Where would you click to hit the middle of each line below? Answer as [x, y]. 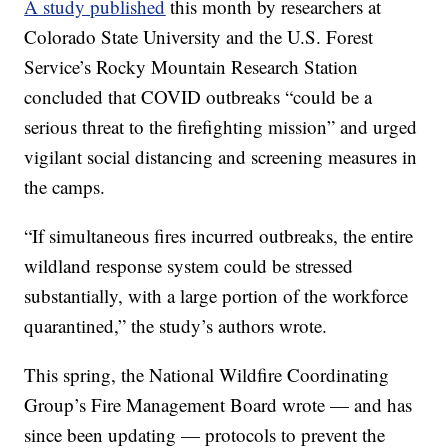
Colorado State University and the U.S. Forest [199, 37]
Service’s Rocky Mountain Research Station [191, 67]
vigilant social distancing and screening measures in [221, 157]
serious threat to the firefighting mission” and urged [221, 127]
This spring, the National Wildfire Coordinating [207, 375]
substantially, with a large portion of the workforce [216, 296]
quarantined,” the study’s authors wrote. [176, 326]
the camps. [65, 187]
